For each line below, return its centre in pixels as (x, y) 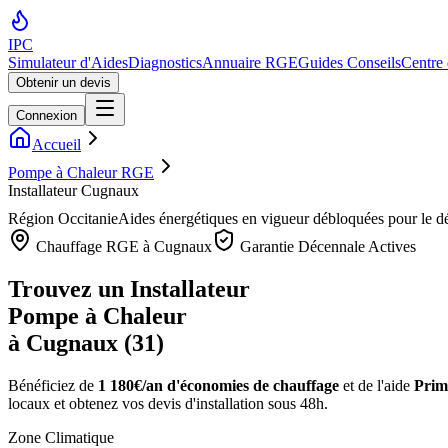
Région (33, 218)
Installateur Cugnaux (73, 190)
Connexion (46, 115)
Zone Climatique (61, 437)
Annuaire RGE (250, 62)
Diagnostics (165, 62)
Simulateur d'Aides (68, 62)
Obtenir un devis (63, 82)
